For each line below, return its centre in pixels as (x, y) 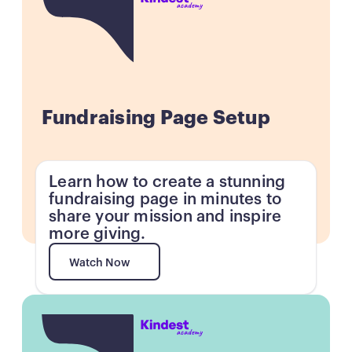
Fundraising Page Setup (156, 119)
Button (59, 322)
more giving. (97, 235)
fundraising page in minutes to (165, 200)
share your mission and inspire (165, 217)
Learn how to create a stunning (167, 183)
